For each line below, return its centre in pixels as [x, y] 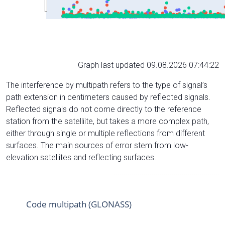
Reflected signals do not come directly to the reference [104, 109]
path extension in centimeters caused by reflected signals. [108, 97]
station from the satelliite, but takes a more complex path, [107, 121]
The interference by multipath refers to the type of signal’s [107, 85]
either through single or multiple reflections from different [105, 133]
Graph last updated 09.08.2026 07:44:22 [148, 65]
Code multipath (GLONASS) [79, 204]
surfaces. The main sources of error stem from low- [97, 145]
